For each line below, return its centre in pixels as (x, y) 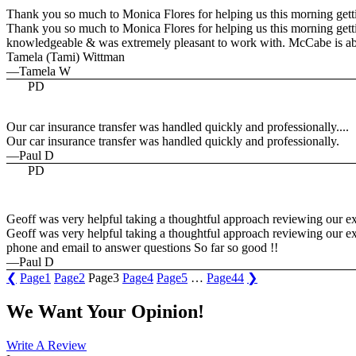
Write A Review (46, 345)
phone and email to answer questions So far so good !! (142, 247)
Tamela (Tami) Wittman (66, 56)
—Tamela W (39, 71)
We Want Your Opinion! (105, 311)
